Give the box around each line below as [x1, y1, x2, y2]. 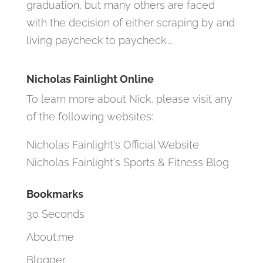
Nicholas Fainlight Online [26, 72, 154, 85]
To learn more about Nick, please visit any [26, 92, 232, 105]
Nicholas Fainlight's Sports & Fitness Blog [26, 156, 229, 168]
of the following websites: [26, 110, 153, 123]
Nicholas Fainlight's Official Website [26, 138, 199, 151]
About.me [26, 230, 74, 243]
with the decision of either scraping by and [26, 16, 235, 29]
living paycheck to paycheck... [26, 33, 171, 46]
